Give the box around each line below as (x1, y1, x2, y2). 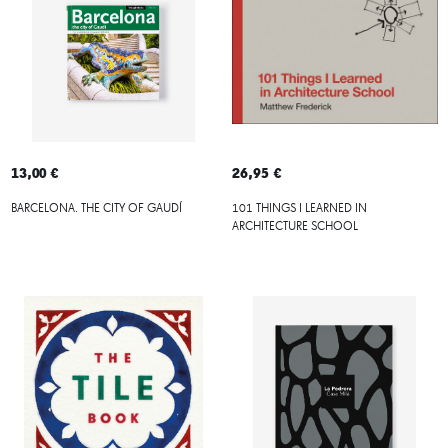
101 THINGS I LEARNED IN (231, 202, 367, 215)
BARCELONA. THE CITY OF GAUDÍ (10, 202, 182, 215)
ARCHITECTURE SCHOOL (231, 220, 358, 233)
